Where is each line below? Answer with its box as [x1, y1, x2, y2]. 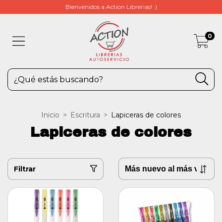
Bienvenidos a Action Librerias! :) [65, 3, 157, 10]
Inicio [41, 111, 59, 119]
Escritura [70, 111, 100, 119]
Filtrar [14, 164, 36, 173]
